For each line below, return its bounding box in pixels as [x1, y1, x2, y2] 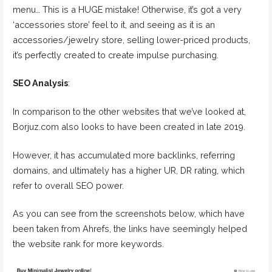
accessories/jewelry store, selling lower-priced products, [12, 34, 250, 45]
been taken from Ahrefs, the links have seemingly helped [12, 223, 247, 234]
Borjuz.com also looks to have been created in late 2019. [12, 121, 245, 132]
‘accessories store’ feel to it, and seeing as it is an [12, 19, 215, 30]
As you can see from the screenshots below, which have [12, 208, 245, 219]
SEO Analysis [12, 78, 68, 89]
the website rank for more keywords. [12, 239, 164, 250]
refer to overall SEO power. [12, 180, 124, 191]
